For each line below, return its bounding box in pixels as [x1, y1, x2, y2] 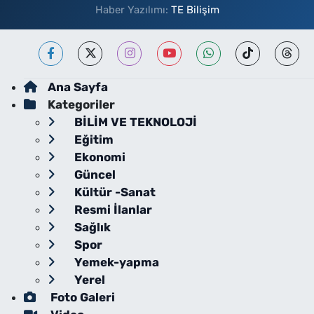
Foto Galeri [47, 290, 115, 304]
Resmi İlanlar [71, 203, 152, 217]
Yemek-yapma [71, 255, 159, 269]
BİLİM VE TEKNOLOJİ [71, 115, 197, 129]
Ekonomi [71, 150, 125, 164]
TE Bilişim [170, 4, 219, 16]
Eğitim [71, 132, 114, 146]
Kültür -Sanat [71, 185, 156, 199]
